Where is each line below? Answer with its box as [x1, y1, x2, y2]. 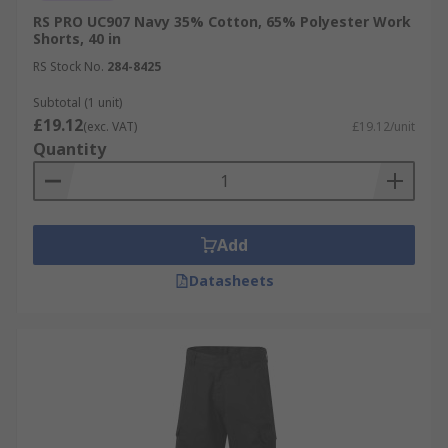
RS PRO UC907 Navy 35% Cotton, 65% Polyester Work [33, 12, 411, 31]
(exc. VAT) [83, 118, 137, 135]
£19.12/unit [352, 118, 415, 135]
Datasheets [188, 271, 274, 290]
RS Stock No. [33, 58, 104, 75]
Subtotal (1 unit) [33, 94, 122, 111]
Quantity [33, 138, 106, 160]
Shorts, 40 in [33, 29, 121, 48]
